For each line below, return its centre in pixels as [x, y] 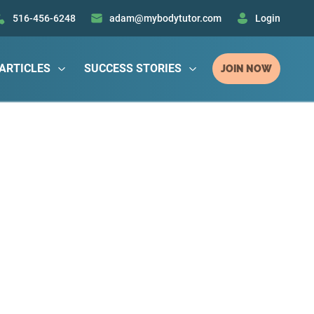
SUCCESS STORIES [133, 68]
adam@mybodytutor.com [165, 18]
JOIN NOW [246, 69]
